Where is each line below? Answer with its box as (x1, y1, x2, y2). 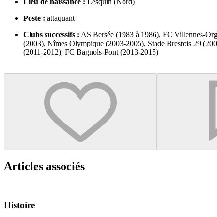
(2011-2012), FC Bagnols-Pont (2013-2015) (23, 47, 158, 56)
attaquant (45, 14, 75, 22)
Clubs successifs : (23, 30, 79, 39)
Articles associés (4, 159, 85, 172)
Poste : (23, 14, 45, 22)
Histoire (4, 200, 35, 211)
